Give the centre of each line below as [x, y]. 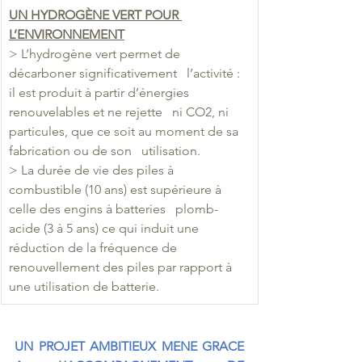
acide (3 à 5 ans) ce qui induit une [105, 228]
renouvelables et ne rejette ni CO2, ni [120, 112]
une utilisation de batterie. [84, 286]
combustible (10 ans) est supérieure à [117, 189]
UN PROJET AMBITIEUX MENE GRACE [129, 346]
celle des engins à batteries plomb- [114, 208]
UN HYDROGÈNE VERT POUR [95, 15]
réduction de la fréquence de [98, 247]
